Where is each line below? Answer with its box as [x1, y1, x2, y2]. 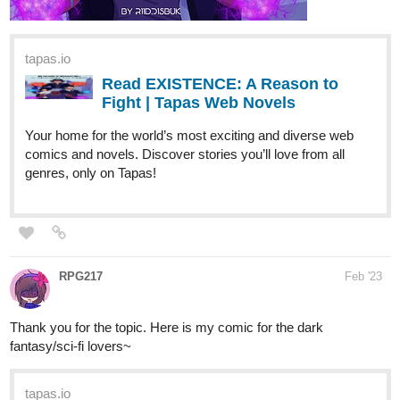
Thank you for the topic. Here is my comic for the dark [10, 250, 323, 266]
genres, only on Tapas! [25, 96, 156, 112]
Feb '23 [345, 200, 382, 214]
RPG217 [59, 200, 103, 214]
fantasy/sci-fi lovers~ [10, 269, 131, 285]
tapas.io [25, 316, 71, 332]
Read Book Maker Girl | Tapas [102, 340, 328, 359]
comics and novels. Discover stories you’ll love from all [25, 77, 345, 93]
